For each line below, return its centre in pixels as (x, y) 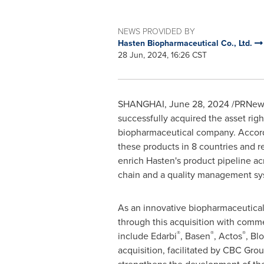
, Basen (195, 236)
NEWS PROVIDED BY (156, 32)
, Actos (228, 236)
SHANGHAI (141, 104)
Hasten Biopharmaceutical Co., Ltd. (186, 43)
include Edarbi (147, 236)
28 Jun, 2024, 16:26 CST (162, 55)
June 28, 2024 (199, 104)
